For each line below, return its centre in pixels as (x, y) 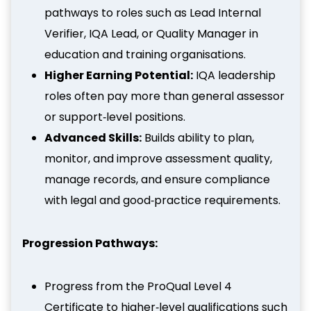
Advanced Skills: (93, 137)
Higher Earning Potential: (119, 75)
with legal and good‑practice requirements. (162, 200)
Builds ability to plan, (198, 137)
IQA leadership (234, 75)
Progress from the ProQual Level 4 (138, 286)
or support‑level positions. (115, 117)
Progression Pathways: (90, 243)
